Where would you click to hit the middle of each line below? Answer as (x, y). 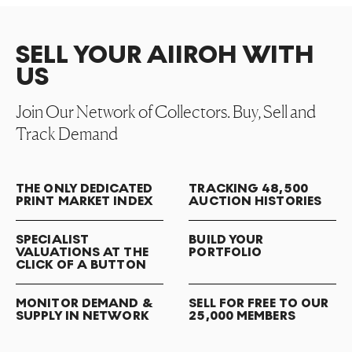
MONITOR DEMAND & (84, 303)
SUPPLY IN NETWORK (82, 315)
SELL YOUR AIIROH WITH (165, 55)
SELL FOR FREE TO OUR (259, 303)
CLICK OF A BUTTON (81, 264)
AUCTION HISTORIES (255, 201)
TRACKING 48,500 (248, 188)
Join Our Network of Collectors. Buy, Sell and (166, 112)
